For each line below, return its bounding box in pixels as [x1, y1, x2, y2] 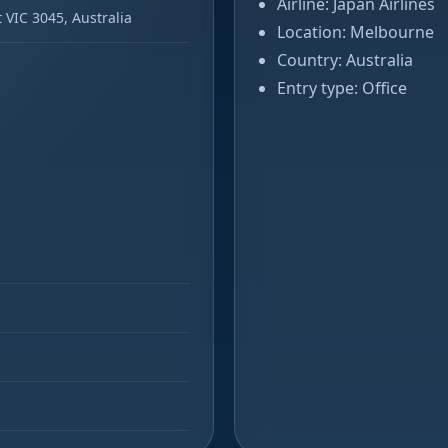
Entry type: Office [277, 77, 407, 99]
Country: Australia [277, 49, 413, 71]
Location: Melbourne [277, 21, 434, 43]
